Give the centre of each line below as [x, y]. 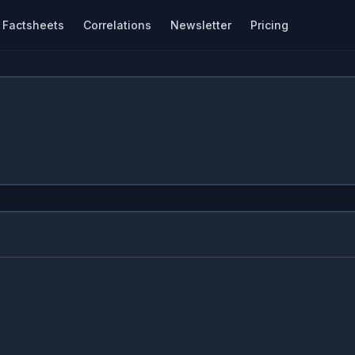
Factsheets [33, 25]
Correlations [117, 25]
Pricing [269, 25]
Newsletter [201, 25]
